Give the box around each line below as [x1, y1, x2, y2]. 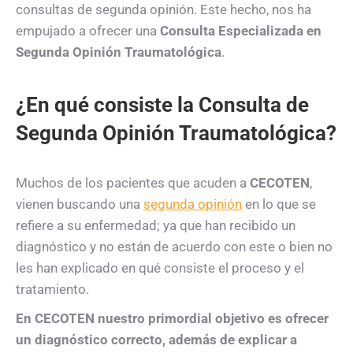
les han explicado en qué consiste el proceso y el [16, 259, 304, 276]
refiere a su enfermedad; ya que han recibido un [16, 217, 295, 233]
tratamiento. [16, 281, 89, 297]
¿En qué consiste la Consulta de [16, 92, 309, 117]
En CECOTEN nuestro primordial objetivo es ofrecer [16, 310, 329, 326]
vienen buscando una [16, 195, 143, 212]
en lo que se [242, 195, 316, 212]
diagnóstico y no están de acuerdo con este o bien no [16, 238, 333, 255]
